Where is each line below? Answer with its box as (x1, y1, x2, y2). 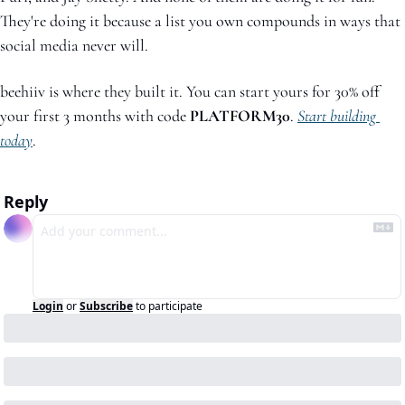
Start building (297, 106, 376, 127)
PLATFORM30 (190, 106, 290, 127)
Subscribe (80, 298, 133, 315)
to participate (136, 298, 202, 315)
